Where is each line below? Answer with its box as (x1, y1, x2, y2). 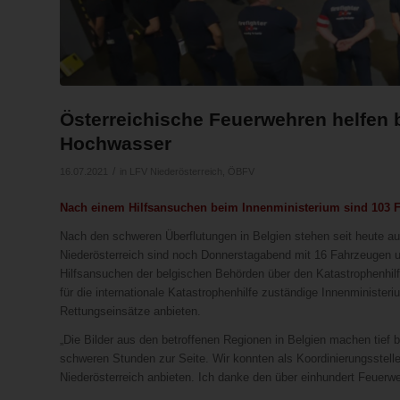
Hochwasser (60, 132, 171, 154)
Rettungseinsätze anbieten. (60, 304, 201, 318)
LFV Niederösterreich (129, 165, 222, 177)
